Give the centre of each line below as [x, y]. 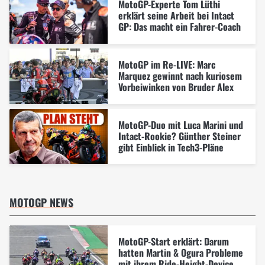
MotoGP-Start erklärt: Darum [173, 242]
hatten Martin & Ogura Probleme [180, 253]
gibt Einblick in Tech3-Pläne [171, 147]
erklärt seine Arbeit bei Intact [176, 16]
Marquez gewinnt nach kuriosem [180, 75]
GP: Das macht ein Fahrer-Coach [179, 27]
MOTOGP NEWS [41, 203]
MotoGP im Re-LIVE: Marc [167, 64]
